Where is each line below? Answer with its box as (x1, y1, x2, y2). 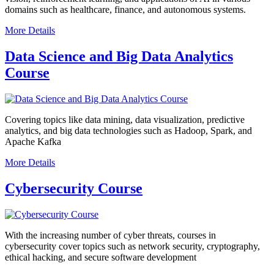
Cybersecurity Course (5, 180, 143, 197)
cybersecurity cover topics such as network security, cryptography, (5, 241, 260, 252)
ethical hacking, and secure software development (5, 252, 196, 263)
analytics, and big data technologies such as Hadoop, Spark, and (5, 125, 252, 136)
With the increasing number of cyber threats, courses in (5, 230, 216, 241)
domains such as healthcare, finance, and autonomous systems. (5, 4, 246, 15)
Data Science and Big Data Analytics (5, 48, 233, 65)
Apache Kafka (5, 136, 61, 147)
